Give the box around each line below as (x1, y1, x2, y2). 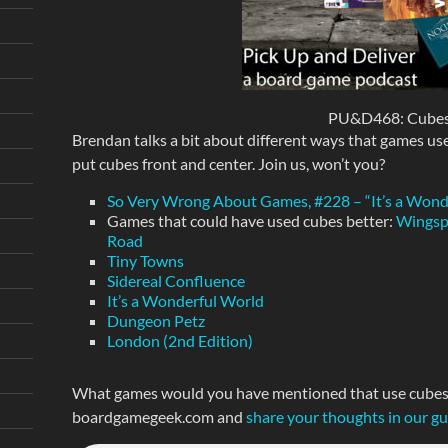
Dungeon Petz (106, 311, 205, 330)
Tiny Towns (106, 251, 184, 270)
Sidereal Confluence (106, 271, 245, 290)
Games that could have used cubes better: (106, 211, 396, 230)
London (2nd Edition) (106, 331, 253, 350)
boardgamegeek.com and (71, 407, 246, 426)
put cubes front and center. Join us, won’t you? (71, 154, 385, 173)
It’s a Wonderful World (106, 291, 264, 310)
